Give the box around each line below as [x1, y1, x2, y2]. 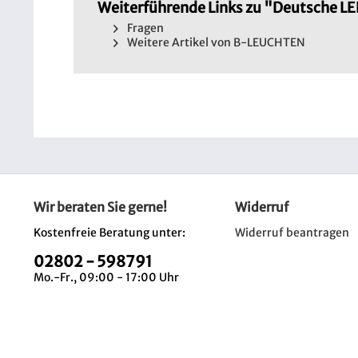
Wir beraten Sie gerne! [34, 199, 167, 215]
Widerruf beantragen [235, 225, 349, 240]
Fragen [125, 21, 164, 35]
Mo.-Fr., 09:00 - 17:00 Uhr [34, 270, 179, 284]
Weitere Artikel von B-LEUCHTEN [125, 35, 305, 50]
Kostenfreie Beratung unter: [34, 225, 185, 240]
